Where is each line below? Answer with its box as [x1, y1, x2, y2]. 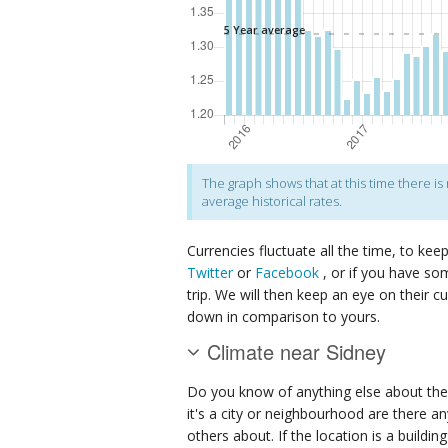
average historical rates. [202, 191, 342, 210]
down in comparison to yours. [187, 306, 380, 326]
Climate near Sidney [207, 336, 386, 366]
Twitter [187, 262, 233, 282]
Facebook [255, 262, 319, 282]
